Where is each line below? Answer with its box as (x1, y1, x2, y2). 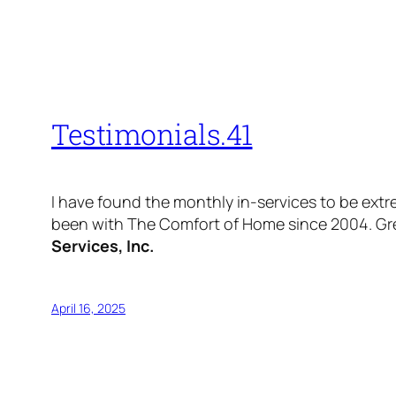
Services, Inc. (51, 235, 154, 257)
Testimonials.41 (51, 115, 253, 154)
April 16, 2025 (51, 300, 126, 317)
